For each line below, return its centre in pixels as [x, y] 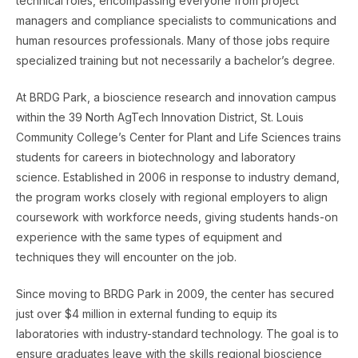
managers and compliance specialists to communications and [176, 20]
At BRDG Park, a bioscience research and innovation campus [176, 97]
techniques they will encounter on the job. [126, 257]
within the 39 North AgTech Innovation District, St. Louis [160, 117]
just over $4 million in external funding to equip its [147, 313]
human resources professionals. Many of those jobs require [173, 40]
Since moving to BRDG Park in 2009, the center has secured [175, 293]
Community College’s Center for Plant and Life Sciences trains [179, 137]
